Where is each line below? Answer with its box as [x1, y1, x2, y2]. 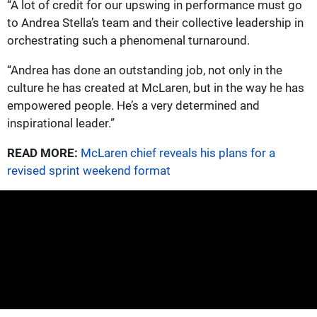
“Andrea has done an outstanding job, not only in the [7, 62, 282, 77]
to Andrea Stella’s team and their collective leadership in [7, 15, 304, 30]
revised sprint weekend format [7, 163, 171, 178]
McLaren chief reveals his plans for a [81, 145, 275, 160]
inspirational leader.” [7, 115, 115, 130]
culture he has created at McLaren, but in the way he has [7, 80, 304, 95]
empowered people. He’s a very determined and [7, 98, 260, 113]
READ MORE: [7, 145, 78, 160]
